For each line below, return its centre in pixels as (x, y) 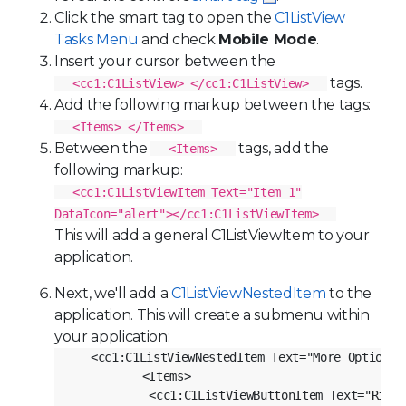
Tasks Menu (97, 39)
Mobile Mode (267, 39)
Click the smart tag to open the (165, 17)
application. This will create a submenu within (212, 314)
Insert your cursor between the (165, 61)
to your (342, 235)
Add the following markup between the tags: (213, 104)
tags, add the (282, 148)
